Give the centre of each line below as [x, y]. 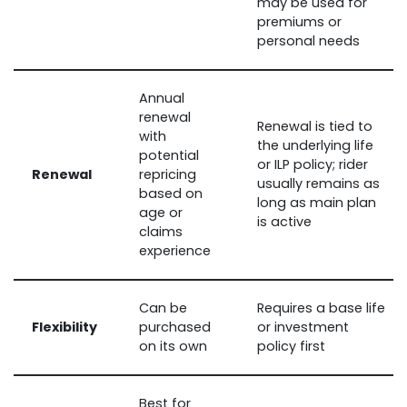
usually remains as [318, 183]
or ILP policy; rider [313, 164]
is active [284, 221]
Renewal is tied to [315, 126]
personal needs [308, 40]
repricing [168, 174]
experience [175, 250]
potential [169, 155]
